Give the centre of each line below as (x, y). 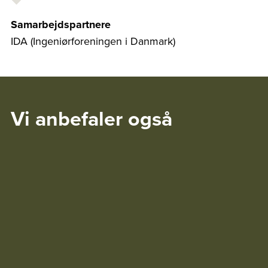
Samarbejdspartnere (61, 25)
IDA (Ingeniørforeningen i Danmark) (93, 41)
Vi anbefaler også (92, 119)
